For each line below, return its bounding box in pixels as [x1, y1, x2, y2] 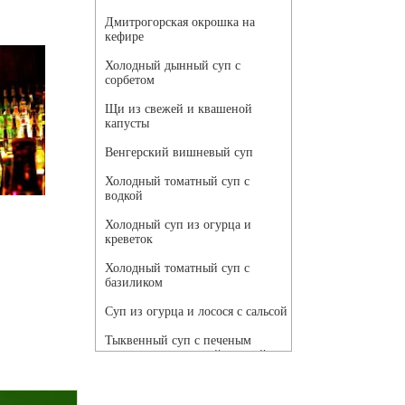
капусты [105, 117, 149, 131]
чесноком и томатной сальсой [105, 348, 267, 363]
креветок [105, 232, 153, 247]
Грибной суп [105, 377, 174, 391]
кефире [105, 30, 144, 44]
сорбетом [105, 73, 155, 88]
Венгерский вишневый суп [105, 146, 253, 160]
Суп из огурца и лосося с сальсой [105, 305, 287, 319]
